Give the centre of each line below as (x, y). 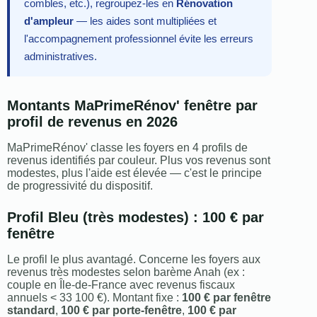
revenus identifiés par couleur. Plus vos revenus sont (139, 161)
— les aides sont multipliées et (145, 21)
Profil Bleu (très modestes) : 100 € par (136, 218)
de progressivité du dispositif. (80, 186)
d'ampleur (49, 21)
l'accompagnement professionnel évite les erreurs (139, 39)
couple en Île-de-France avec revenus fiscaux (121, 285)
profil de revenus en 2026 (92, 122)
